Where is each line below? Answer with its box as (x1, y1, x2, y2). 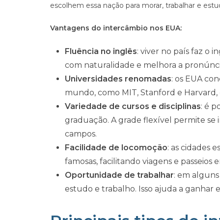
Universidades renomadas (65, 74, 171, 83)
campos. (65, 129, 97, 138)
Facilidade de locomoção (65, 143, 167, 152)
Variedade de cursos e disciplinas (65, 102, 201, 111)
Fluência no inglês (65, 47, 137, 56)
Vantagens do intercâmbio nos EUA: (50, 24, 182, 32)
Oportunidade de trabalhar (65, 170, 174, 180)
